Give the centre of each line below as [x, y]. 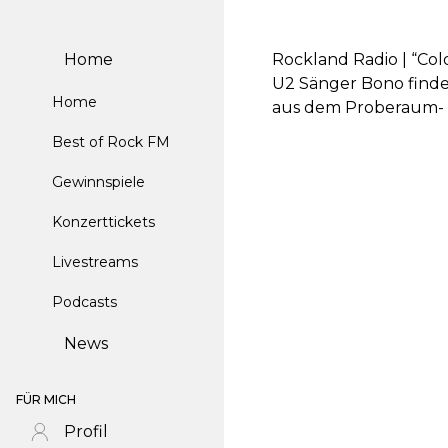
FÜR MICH [46, 399]
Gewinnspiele [98, 182]
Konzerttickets [103, 222]
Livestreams [95, 262]
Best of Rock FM [111, 142]
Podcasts [84, 302]
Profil [86, 431]
